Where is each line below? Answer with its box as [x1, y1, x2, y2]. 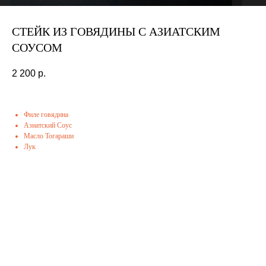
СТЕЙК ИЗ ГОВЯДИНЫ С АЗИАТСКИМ [12, 25, 220, 38]
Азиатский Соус [24, 121, 72, 130]
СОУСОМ [12, 41, 62, 54]
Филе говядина [24, 110, 68, 119]
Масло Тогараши [24, 132, 74, 141]
